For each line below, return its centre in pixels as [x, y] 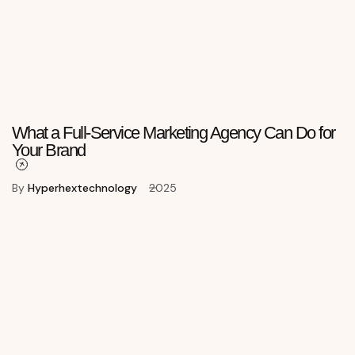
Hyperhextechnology [82, 188]
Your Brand [49, 151]
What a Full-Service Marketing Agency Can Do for [174, 133]
